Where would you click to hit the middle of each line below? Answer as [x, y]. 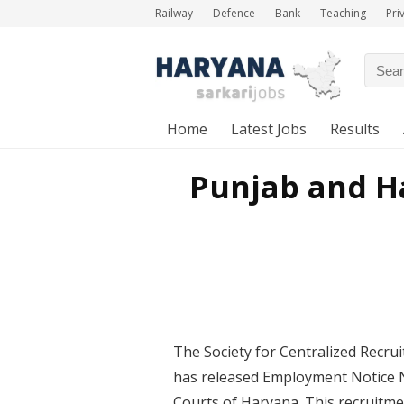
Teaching [343, 13]
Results [355, 129]
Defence [234, 13]
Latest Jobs [269, 129]
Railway [174, 13]
